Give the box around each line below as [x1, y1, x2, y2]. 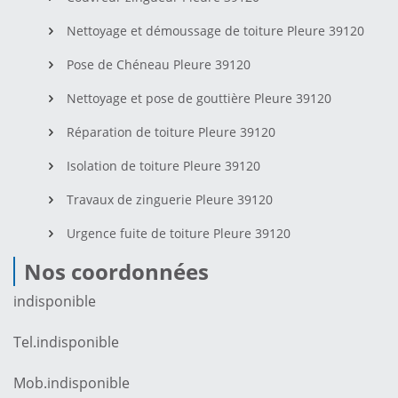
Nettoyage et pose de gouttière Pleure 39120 [67, 89, 331, 107]
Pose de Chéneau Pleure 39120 [67, 55, 251, 73]
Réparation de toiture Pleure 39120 [67, 123, 275, 140]
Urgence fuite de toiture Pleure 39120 [67, 224, 291, 242]
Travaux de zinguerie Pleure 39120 [67, 190, 273, 208]
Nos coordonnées [24, 256, 209, 286]
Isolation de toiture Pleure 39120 [67, 156, 260, 174]
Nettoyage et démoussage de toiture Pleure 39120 [67, 21, 364, 39]
